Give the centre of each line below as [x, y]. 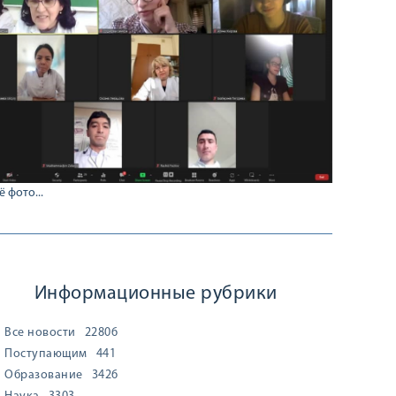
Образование [44, 375]
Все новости [40, 333]
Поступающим [46, 354]
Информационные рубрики [156, 294]
